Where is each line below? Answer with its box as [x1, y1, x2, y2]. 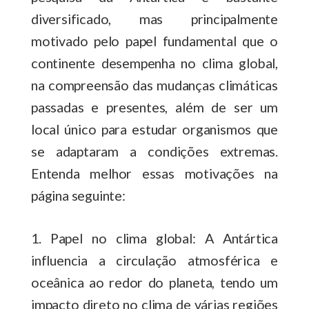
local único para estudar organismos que [31, 120, 278, 137]
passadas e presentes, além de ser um [31, 98, 278, 115]
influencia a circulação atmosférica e [31, 251, 278, 268]
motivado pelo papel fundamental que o [31, 32, 278, 49]
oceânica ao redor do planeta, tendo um [31, 273, 278, 290]
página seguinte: [31, 186, 128, 203]
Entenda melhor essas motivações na [31, 164, 278, 181]
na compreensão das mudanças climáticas [31, 76, 278, 93]
